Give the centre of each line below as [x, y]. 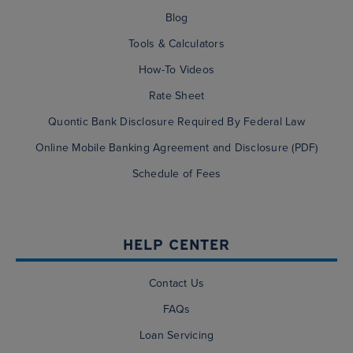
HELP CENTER [176, 243]
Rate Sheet [176, 96]
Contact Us [176, 284]
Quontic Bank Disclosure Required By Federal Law [176, 122]
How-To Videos [176, 70]
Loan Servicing [176, 336]
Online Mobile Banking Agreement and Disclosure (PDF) [176, 148]
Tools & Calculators [176, 44]
